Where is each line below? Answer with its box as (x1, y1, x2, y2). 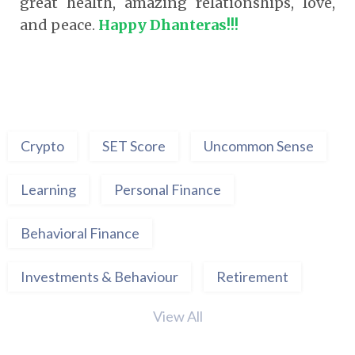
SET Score (102, 136, 166, 155)
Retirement (216, 267, 288, 285)
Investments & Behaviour (21, 267, 178, 285)
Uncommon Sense (204, 136, 314, 155)
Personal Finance (114, 180, 221, 198)
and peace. (20, 15, 98, 34)
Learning (21, 180, 76, 198)
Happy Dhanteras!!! (98, 15, 239, 34)
